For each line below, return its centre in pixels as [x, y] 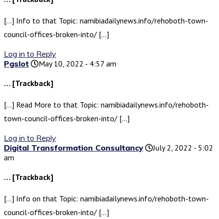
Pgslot [16, 64]
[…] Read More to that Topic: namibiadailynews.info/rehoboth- [106, 105]
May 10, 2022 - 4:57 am [77, 64]
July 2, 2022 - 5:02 [183, 148]
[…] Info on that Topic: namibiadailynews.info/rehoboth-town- [106, 199]
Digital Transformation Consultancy [74, 148]
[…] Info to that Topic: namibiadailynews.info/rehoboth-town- [106, 21]
